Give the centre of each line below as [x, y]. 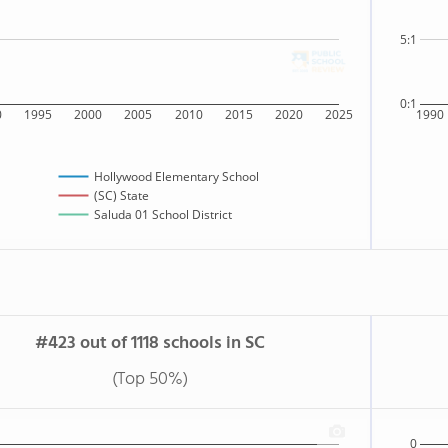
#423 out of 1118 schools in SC [150, 343]
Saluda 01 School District [162, 215]
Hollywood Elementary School [176, 177]
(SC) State [121, 196]
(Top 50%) [150, 379]
